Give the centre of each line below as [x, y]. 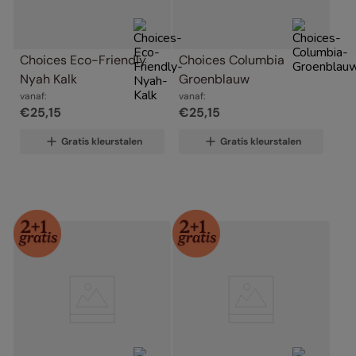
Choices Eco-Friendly [83, 60]
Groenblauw [214, 79]
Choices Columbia [232, 60]
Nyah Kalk [48, 79]
